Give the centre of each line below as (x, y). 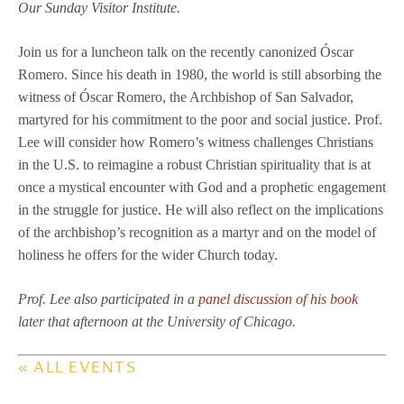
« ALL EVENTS (77, 369)
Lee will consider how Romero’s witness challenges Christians (196, 142)
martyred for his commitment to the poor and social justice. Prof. (200, 120)
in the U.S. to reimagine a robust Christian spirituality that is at (194, 165)
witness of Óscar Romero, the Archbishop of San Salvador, (186, 97)
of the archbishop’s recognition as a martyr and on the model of (197, 233)
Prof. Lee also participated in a (108, 299)
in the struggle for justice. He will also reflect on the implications (201, 210)
